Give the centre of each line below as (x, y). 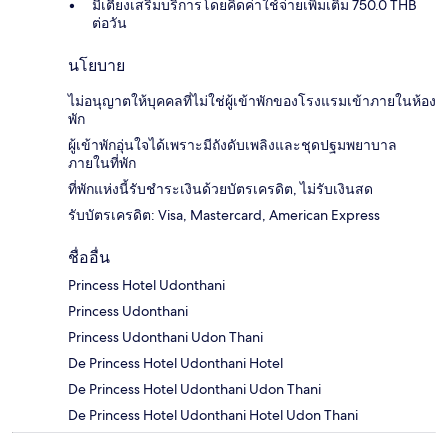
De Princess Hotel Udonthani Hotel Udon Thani (213, 414)
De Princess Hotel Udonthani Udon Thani (194, 388)
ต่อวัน (109, 22)
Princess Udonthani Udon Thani (165, 336)
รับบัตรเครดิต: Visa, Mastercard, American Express (224, 214)
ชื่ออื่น (89, 257)
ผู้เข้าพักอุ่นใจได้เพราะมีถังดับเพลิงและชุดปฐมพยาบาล (232, 144)
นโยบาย (96, 65)
